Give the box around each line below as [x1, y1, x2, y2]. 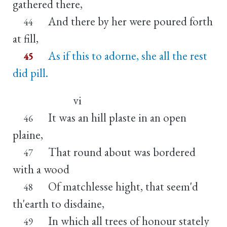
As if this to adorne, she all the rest [48, 48, 207, 63]
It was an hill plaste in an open [48, 109, 186, 125]
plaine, [13, 127, 43, 142]
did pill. [13, 65, 48, 81]
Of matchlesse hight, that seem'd [48, 178, 198, 194]
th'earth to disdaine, [13, 196, 104, 211]
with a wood [13, 161, 69, 177]
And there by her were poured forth [48, 13, 213, 29]
